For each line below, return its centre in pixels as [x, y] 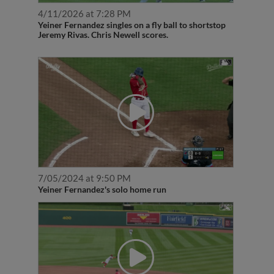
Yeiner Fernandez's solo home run [102, 190]
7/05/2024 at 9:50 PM [84, 178]
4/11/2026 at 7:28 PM [84, 14]
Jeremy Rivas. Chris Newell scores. [103, 35]
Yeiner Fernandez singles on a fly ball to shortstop [131, 25]
